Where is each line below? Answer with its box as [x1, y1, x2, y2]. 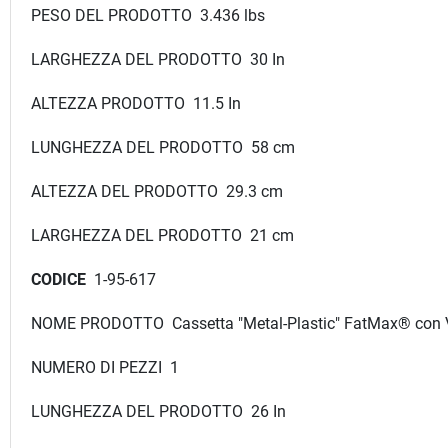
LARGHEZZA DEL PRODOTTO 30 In [31, 49, 285, 69]
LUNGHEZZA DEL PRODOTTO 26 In [31, 401, 286, 421]
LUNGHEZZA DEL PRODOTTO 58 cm [31, 137, 295, 157]
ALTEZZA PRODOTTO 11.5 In [31, 93, 241, 113]
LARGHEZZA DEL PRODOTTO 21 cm [31, 225, 294, 245]
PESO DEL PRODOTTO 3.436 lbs [31, 5, 265, 25]
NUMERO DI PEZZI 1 [31, 357, 179, 377]
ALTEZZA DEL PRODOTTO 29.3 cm [31, 181, 283, 201]
